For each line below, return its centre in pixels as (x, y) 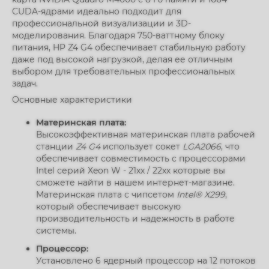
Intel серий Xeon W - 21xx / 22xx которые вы (131, 171)
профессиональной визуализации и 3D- (101, 23)
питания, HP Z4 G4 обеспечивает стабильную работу (129, 47)
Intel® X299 (201, 195)
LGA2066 (202, 147)
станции (56, 147)
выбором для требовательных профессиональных (123, 71)
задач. (25, 83)
